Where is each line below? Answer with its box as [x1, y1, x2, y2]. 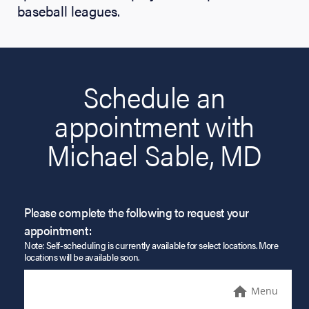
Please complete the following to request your [24, 203, 250, 221]
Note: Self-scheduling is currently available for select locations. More [24, 237, 279, 252]
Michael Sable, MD [46, 133, 263, 175]
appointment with [54, 104, 255, 146]
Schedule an [83, 75, 226, 117]
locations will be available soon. [24, 249, 139, 263]
